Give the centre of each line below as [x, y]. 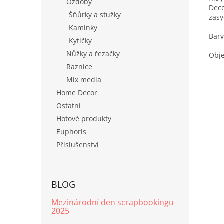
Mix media [84, 80]
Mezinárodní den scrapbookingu [113, 202]
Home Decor [77, 93]
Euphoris [71, 132]
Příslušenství [78, 145]
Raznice [79, 67]
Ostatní [69, 106]
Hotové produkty [84, 119]
